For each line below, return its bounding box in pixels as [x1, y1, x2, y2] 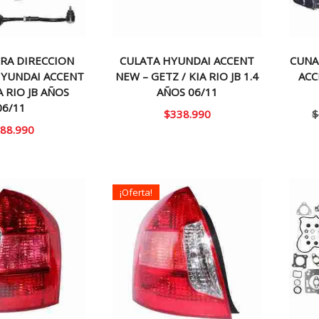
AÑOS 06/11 [156, 85, 218, 100]
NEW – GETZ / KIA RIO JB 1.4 [115, 69, 259, 84]
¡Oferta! [120, 185, 153, 199]
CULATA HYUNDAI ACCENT [120, 53, 255, 68]
